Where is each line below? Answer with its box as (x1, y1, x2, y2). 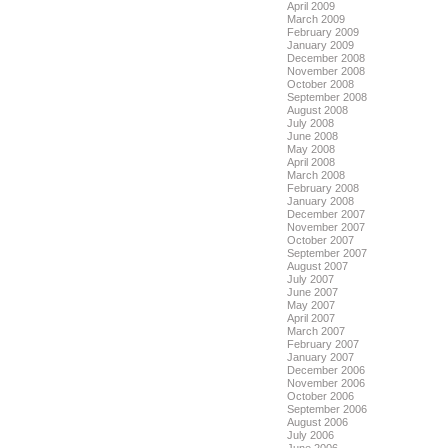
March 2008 (287, 169, 345, 181)
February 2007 (287, 338, 359, 350)
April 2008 (287, 156, 335, 168)
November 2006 (287, 377, 365, 389)
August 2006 (287, 416, 348, 428)
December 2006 (287, 364, 365, 376)
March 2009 (287, 13, 345, 25)
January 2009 (287, 39, 354, 51)
